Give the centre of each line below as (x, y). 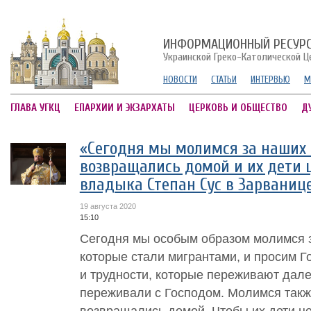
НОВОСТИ (180, 79)
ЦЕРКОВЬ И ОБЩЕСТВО (238, 108)
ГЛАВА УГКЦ (35, 108)
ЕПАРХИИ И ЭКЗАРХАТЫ (125, 108)
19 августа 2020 (108, 206)
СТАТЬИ (224, 79)
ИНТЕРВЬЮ (270, 79)
